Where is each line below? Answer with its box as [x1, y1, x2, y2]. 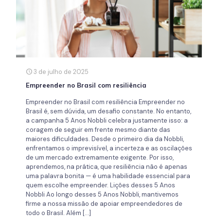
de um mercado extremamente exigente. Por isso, [26, 153, 174, 162]
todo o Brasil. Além [26, 208, 81, 217]
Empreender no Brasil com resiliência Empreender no [26, 97, 185, 106]
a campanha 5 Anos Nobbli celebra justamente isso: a [26, 116, 188, 125]
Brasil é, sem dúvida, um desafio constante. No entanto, [26, 107, 191, 115]
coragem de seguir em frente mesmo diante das [26, 125, 170, 134]
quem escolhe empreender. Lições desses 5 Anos [26, 181, 175, 189]
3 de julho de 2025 [34, 67, 89, 76]
